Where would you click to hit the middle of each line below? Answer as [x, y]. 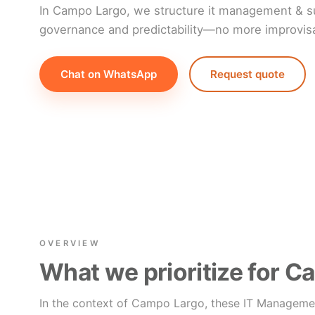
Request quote [247, 74]
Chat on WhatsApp [109, 74]
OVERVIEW [70, 244]
